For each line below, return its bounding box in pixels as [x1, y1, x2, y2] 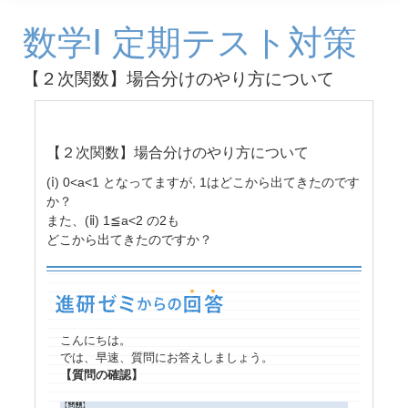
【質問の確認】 [60, 368, 143, 382]
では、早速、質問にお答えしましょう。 [60, 351, 273, 365]
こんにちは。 [60, 333, 131, 348]
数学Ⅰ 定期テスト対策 [23, 23, 357, 63]
